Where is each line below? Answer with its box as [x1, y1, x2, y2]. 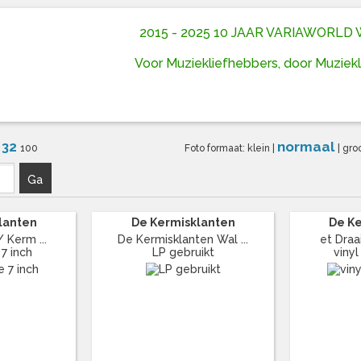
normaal [277, 138, 338, 155]
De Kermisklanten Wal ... [118, 232, 249, 246]
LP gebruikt [151, 245, 214, 259]
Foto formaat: [185, 142, 248, 154]
